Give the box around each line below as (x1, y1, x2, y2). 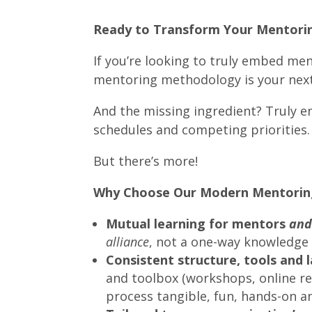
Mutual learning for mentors (106, 215, 290, 233)
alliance (106, 233, 150, 251)
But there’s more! (93, 153, 198, 170)
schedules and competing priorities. (93, 121, 311, 139)
